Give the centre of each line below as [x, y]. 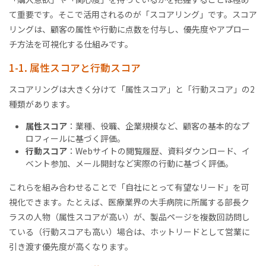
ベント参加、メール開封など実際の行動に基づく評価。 [129, 163]
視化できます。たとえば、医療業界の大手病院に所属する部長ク [129, 202]
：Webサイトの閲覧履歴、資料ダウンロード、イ [159, 151]
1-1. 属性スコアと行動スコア [75, 67]
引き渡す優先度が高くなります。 [71, 246]
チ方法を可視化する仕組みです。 [71, 44]
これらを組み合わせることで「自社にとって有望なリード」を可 [129, 187]
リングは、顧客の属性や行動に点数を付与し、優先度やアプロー [129, 29]
